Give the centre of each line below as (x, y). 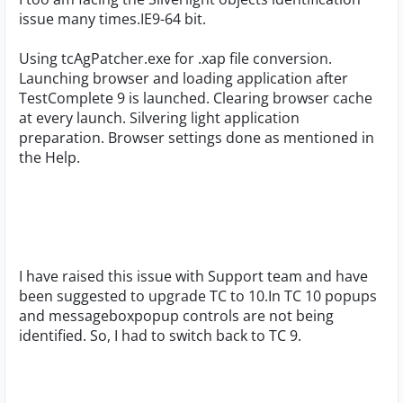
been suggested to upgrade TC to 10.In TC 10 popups (198, 296)
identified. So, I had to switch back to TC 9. (160, 336)
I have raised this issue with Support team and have (193, 276)
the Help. (49, 157)
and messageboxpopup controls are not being (176, 316)
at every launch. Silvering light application (159, 118)
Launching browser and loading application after (184, 78)
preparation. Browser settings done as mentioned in (197, 138)
